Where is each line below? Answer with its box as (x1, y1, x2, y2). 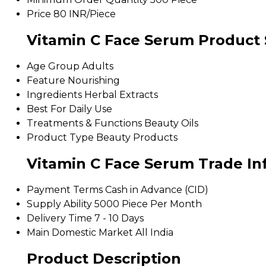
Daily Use (69, 103, 112, 115)
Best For (27, 103, 66, 115)
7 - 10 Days (94, 212, 144, 224)
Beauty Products (96, 132, 178, 144)
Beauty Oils (144, 118, 198, 129)
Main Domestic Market (27, 226, 133, 238)
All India (135, 226, 173, 238)
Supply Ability (27, 198, 92, 210)
